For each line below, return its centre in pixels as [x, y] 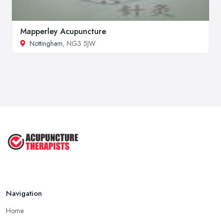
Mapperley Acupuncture [63, 31]
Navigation [24, 194]
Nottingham [46, 43]
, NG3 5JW [79, 43]
